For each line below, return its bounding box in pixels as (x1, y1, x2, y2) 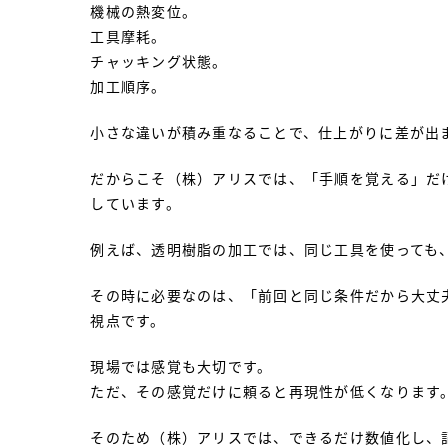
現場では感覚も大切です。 (90, 356, 273, 376)
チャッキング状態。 (90, 51, 228, 71)
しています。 (90, 193, 181, 213)
